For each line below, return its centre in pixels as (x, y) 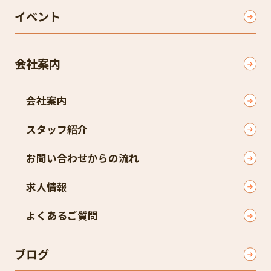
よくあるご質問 (62, 216)
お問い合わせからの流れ (83, 158)
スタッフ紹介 (57, 129)
